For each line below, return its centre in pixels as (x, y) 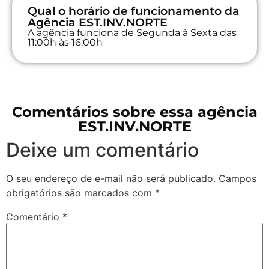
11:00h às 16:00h (65, 42)
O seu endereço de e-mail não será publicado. (111, 178)
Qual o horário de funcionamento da (134, 11)
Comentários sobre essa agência (134, 112)
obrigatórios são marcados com (80, 192)
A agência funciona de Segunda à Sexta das (132, 32)
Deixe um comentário (102, 150)
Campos (237, 178)
